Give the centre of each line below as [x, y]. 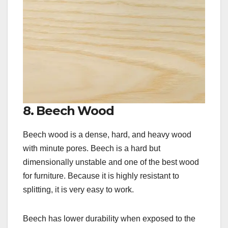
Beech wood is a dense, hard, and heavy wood [107, 135]
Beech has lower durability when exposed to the [109, 219]
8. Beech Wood [68, 111]
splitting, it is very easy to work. [78, 190]
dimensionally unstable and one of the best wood [111, 162]
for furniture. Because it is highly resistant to [101, 176]
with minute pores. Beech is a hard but [92, 149]
